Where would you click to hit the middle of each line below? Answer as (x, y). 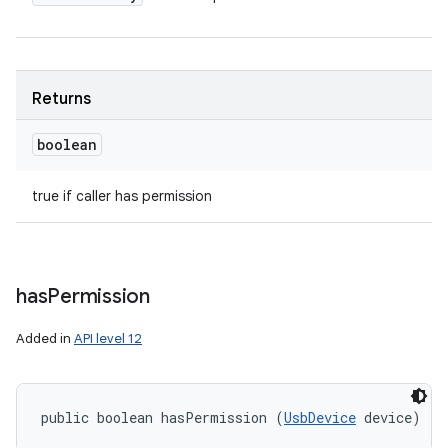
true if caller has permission (122, 196)
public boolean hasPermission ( (162, 417)
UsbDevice (320, 417)
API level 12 (108, 338)
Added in (45, 338)
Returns (61, 99)
